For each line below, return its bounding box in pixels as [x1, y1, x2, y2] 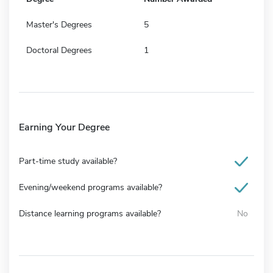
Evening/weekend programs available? [19, 181, 162, 193]
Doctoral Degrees [26, 44, 92, 56]
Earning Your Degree [19, 120, 110, 134]
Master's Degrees [26, 18, 92, 30]
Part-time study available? [19, 155, 117, 167]
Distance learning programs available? [19, 207, 161, 219]
